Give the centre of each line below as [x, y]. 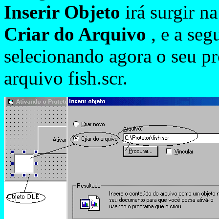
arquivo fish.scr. [66, 78]
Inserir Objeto [65, 12]
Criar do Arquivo [75, 34]
